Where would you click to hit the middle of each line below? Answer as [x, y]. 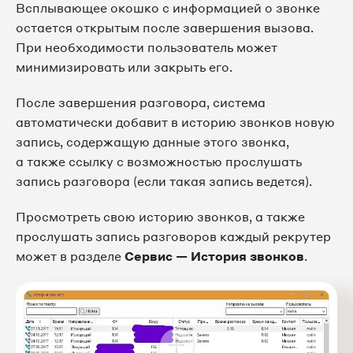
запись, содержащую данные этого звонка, [152, 141]
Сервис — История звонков [214, 256]
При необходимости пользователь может [147, 47]
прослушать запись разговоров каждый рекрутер [173, 236]
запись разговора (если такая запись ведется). [164, 181]
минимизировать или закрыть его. [124, 67]
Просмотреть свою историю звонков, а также [160, 216]
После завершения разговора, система [141, 102]
